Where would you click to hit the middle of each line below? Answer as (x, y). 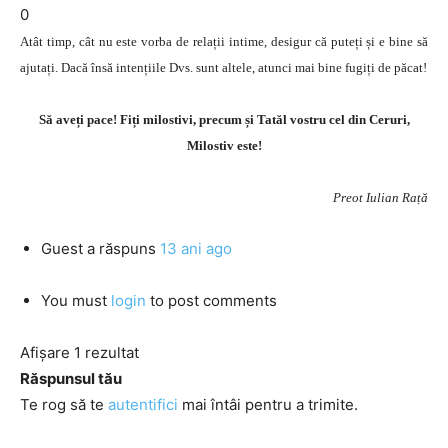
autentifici (143, 404)
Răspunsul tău (71, 378)
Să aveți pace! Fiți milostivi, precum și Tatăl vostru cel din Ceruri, (224, 119)
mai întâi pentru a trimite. (268, 404)
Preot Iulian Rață (380, 197)
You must (76, 300)
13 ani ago (196, 248)
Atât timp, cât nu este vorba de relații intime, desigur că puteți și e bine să (224, 41)
